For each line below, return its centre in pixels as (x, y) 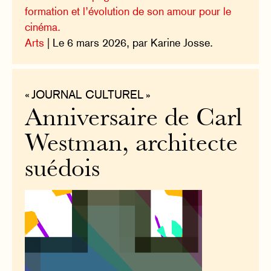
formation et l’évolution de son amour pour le (128, 11)
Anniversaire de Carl (134, 120)
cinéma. (43, 27)
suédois (63, 171)
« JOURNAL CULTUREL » (88, 94)
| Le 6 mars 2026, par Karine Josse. (129, 43)
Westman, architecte (132, 145)
